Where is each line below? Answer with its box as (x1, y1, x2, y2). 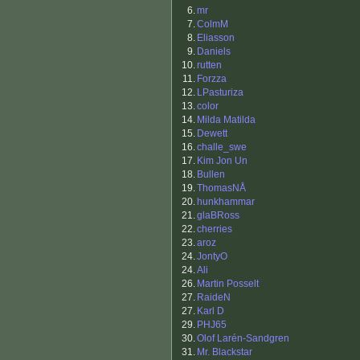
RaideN (197, 292, 231, 304)
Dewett (197, 128, 227, 140)
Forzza (197, 73, 227, 85)
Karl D (197, 305, 224, 317)
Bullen (197, 169, 225, 181)
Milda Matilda (197, 114, 256, 126)
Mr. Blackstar (197, 346, 252, 358)
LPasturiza (197, 87, 243, 99)
